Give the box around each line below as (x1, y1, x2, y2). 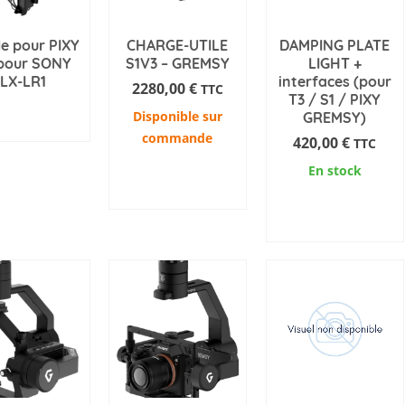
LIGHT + (307, 53, 362, 72)
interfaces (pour (278, 71, 391, 90)
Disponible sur (132, 107, 222, 125)
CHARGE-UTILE (127, 35, 229, 54)
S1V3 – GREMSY (125, 53, 230, 72)
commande (142, 128, 213, 146)
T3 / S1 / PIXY (288, 89, 381, 108)
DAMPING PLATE (279, 35, 391, 54)
